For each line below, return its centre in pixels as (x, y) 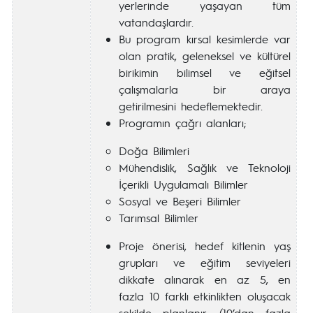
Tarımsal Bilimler (159, 218)
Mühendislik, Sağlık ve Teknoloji (205, 167)
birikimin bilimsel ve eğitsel (205, 72)
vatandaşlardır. (156, 22)
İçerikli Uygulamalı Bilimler (183, 184)
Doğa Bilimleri (154, 151)
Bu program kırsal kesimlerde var (205, 39)
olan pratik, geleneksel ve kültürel (205, 56)
